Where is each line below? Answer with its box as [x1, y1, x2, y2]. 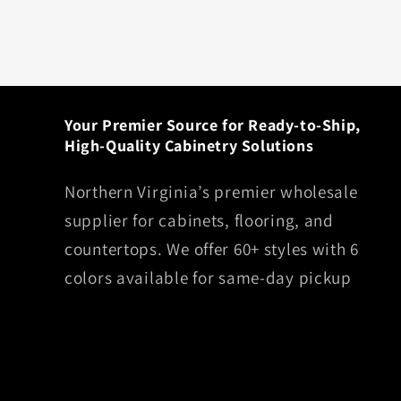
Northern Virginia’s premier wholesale [64, 180, 358, 204]
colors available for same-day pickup [64, 266, 352, 290]
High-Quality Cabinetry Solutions [64, 135, 314, 157]
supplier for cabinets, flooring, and [64, 209, 334, 233]
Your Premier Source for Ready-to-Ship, [64, 115, 361, 136]
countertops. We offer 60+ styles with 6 [64, 237, 360, 261]
